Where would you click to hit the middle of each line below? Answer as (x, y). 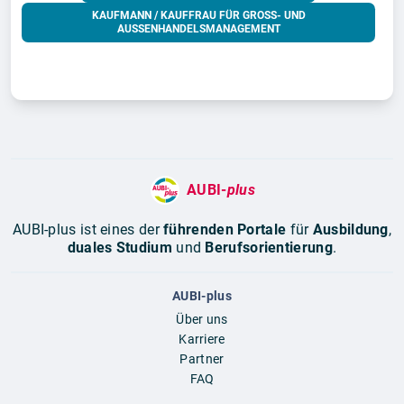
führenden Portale (225, 229)
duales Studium (119, 247)
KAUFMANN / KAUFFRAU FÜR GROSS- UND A (198, 15)
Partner (202, 358)
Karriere (202, 339)
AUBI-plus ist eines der (88, 229)
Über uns (202, 319)
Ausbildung (350, 229)
